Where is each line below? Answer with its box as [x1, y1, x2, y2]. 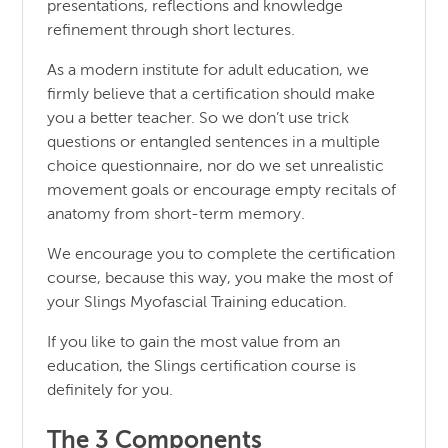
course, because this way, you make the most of [47, 270, 394, 287]
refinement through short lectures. [47, 22, 296, 39]
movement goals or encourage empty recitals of [47, 182, 397, 199]
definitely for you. [47, 382, 174, 399]
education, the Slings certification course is [47, 358, 357, 375]
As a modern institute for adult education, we [47, 62, 370, 79]
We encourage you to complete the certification [47, 246, 396, 263]
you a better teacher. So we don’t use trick [47, 110, 350, 127]
